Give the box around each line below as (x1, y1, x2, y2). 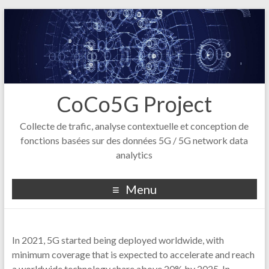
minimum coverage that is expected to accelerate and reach (11, 249, 255, 261)
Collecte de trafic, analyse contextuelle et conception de (20, 120, 249, 132)
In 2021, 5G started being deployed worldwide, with (11, 234, 224, 246)
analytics (116, 149, 153, 161)
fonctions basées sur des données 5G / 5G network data (20, 134, 249, 147)
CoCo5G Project (56, 91, 213, 118)
